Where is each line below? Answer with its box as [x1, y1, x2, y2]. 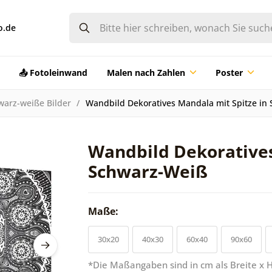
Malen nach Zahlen [106, 66, 185, 78]
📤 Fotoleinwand [18, 66, 87, 78]
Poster [215, 66, 243, 78]
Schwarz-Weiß [88, 159, 208, 183]
